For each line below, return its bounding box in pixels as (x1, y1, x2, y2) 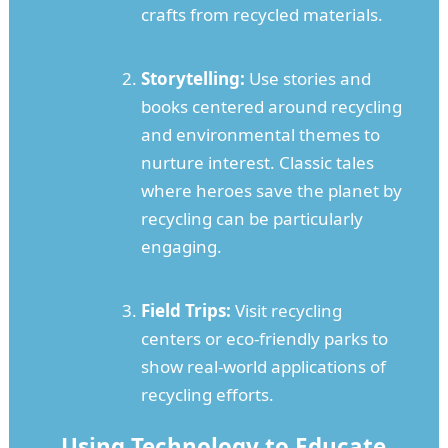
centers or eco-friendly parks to (140, 327, 388, 351)
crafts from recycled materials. (140, 3, 383, 27)
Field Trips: (140, 299, 231, 323)
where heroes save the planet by (140, 179, 402, 203)
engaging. (140, 235, 222, 259)
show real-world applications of (140, 355, 386, 379)
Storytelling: (140, 67, 245, 91)
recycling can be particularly (140, 207, 363, 231)
